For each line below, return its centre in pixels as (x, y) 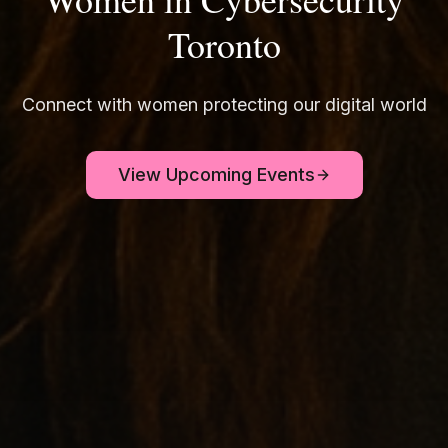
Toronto (224, 43)
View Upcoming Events (216, 174)
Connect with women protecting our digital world (224, 104)
